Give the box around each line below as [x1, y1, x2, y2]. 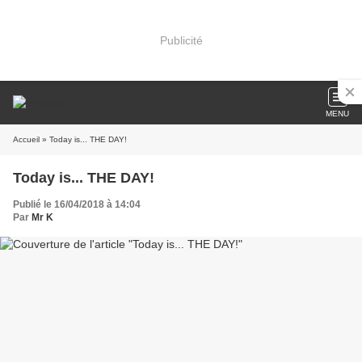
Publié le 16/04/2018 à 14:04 [13, 199, 141, 210]
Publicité [159, 33, 203, 47]
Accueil [13, 135, 40, 144]
